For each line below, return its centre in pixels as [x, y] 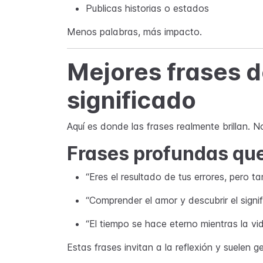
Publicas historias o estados [147, 8]
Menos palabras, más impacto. [134, 32]
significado [131, 100]
